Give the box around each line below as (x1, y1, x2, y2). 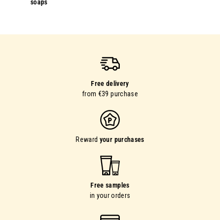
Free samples (90, 181, 130, 189)
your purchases (99, 135, 144, 143)
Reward (76, 135, 100, 143)
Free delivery (91, 79, 129, 87)
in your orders (89, 191, 131, 199)
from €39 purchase (82, 89, 138, 98)
